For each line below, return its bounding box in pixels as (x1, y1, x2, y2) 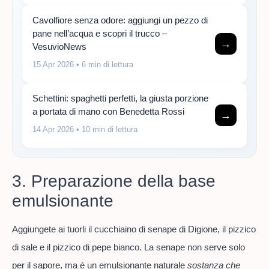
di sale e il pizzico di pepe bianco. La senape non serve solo (12, 242, 245, 253)
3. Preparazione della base (12, 172, 216, 191)
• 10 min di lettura (74, 124, 138, 134)
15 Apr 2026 (32, 59, 74, 69)
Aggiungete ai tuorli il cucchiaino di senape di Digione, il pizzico (12, 224, 256, 235)
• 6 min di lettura (74, 59, 133, 69)
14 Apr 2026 (32, 124, 74, 134)
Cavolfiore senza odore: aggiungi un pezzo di (32, 14, 208, 25)
